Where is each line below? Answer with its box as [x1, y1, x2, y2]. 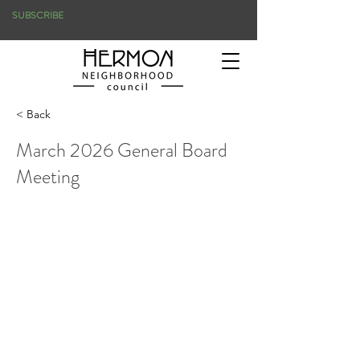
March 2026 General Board [16, 137, 227, 164]
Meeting [16, 163, 80, 190]
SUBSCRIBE [12, 8, 63, 22]
